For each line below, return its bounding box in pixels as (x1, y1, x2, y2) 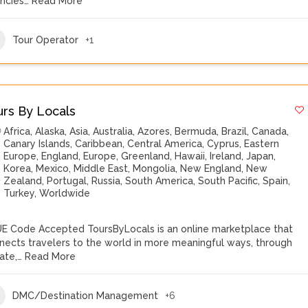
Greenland (121, 151, 170, 162)
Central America (127, 138, 203, 149)
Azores (137, 126, 170, 137)
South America (125, 175, 194, 186)
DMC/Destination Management (12, 289, 159, 301)
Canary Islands (3, 138, 71, 149)
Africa (3, 126, 31, 137)
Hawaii (175, 151, 206, 162)
